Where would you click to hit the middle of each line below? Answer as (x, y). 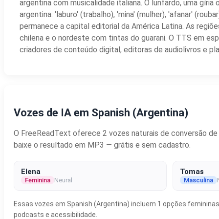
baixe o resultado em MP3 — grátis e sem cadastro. (102, 145)
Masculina (198, 180)
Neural (63, 180)
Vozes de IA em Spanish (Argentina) (101, 112)
